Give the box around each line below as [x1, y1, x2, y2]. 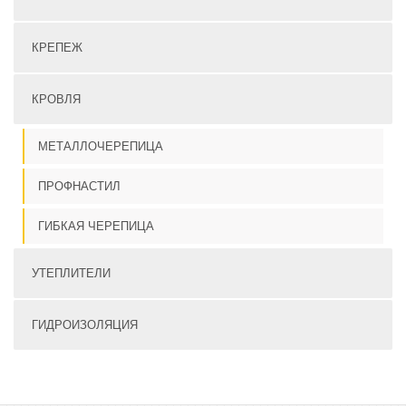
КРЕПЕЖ [32, 41, 82, 55]
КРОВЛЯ [32, 92, 81, 107]
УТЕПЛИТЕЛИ [32, 266, 111, 281]
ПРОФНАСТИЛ [38, 179, 121, 194]
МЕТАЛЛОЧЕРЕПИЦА [38, 140, 163, 154]
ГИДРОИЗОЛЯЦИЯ [32, 318, 138, 333]
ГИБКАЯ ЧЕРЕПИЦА [38, 219, 154, 234]
